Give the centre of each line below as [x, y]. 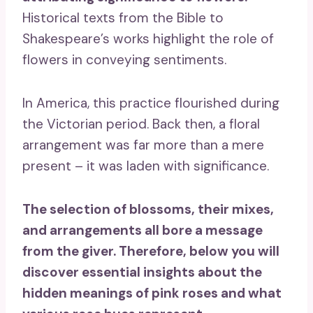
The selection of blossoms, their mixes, [148, 209]
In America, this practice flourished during [151, 103]
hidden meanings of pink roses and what [152, 293]
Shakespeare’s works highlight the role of [148, 38]
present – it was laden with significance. [146, 166]
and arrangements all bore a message [143, 230]
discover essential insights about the [142, 272]
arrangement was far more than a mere [143, 145]
